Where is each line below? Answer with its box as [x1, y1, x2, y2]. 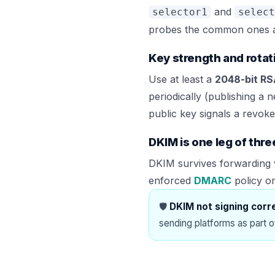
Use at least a [149, 73, 215, 86]
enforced [149, 174, 194, 187]
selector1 [152, 6, 207, 18]
